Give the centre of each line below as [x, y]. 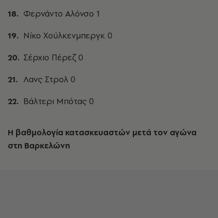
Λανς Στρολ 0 [49, 79]
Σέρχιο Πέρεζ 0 [53, 57]
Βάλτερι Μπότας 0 [59, 101]
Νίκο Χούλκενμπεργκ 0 [68, 36]
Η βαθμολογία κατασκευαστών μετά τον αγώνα [102, 132]
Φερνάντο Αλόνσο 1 [62, 14]
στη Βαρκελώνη [39, 145]
